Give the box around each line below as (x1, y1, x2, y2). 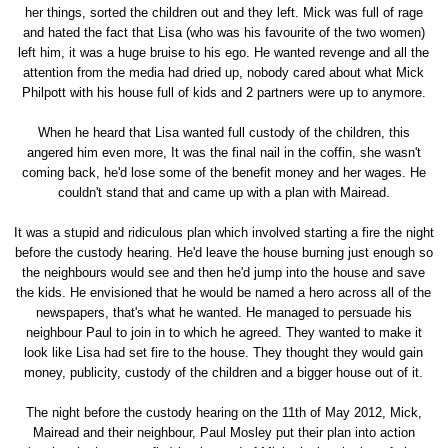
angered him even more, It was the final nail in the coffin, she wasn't (26, 144, 421, 160)
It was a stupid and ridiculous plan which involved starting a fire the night (13, 224, 434, 240)
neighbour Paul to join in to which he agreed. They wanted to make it (25, 324, 422, 340)
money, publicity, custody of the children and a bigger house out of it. (24, 364, 424, 380)
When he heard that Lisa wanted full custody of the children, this (37, 124, 410, 140)
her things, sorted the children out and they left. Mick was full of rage (24, 4, 423, 20)
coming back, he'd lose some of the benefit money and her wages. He (21, 164, 426, 180)
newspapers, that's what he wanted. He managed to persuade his (35, 304, 412, 320)
